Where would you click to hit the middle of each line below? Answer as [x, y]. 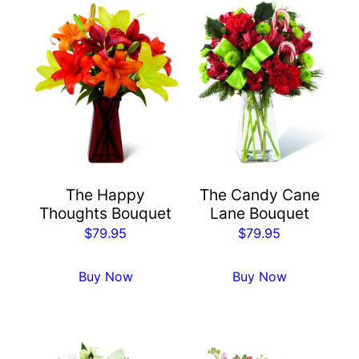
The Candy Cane [259, 195]
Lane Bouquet [259, 214]
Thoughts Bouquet [106, 214]
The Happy [106, 195]
